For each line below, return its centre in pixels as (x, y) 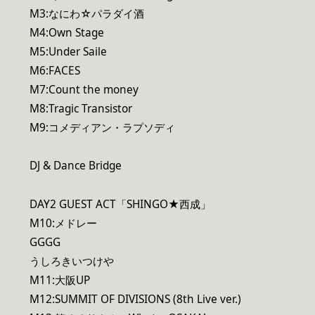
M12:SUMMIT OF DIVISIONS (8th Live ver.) (135, 299)
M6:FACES (55, 71)
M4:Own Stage (67, 33)
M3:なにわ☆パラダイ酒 (87, 14)
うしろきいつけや (72, 261)
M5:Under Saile (68, 52)
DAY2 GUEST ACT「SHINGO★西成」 (120, 204)
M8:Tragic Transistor (81, 109)
